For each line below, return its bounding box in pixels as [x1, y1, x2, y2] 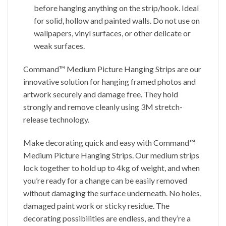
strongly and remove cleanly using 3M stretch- [23, 102, 183, 112]
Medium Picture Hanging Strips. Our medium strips [23, 150, 199, 160]
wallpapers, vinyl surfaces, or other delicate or [33, 28, 191, 38]
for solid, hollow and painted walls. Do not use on [33, 16, 200, 26]
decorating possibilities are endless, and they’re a [23, 213, 191, 223]
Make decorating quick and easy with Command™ [23, 137, 195, 147]
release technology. [23, 115, 89, 125]
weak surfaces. [33, 41, 85, 51]
